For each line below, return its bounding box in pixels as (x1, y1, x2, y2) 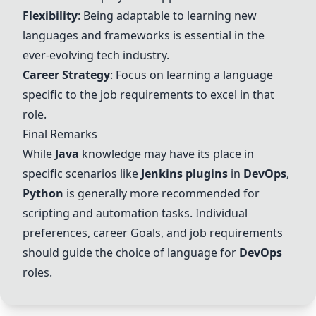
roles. (23, 265, 52, 280)
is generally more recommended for (63, 186, 260, 201)
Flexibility (23, 8, 78, 23)
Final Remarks (23, 126, 97, 142)
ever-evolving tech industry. (23, 47, 169, 63)
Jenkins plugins (141, 166, 228, 181)
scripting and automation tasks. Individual (23, 205, 248, 221)
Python (23, 186, 63, 201)
